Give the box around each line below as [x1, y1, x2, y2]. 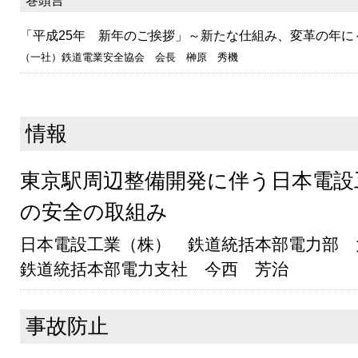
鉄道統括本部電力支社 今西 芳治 [20, 260, 288, 279]
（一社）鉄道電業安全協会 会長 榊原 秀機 [20, 50, 238, 63]
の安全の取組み [20, 200, 168, 225]
